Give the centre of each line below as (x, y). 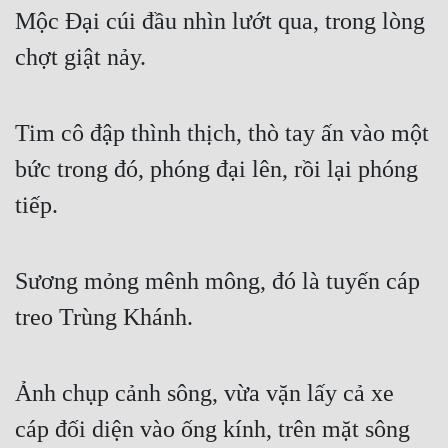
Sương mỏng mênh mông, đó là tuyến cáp (217, 281)
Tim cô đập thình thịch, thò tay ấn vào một (222, 133)
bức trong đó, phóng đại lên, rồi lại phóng (216, 169)
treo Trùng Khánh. (104, 317)
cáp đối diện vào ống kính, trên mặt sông (212, 429)
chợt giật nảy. (80, 57)
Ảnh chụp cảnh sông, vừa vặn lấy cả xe (204, 393)
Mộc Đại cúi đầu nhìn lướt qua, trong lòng (220, 21)
